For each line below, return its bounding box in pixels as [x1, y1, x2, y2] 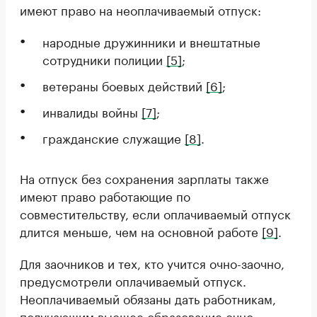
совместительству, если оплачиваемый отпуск [20, 204, 291, 222]
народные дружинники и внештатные [42, 32, 260, 50]
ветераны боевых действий [42, 76, 206, 94]
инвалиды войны [42, 102, 142, 120]
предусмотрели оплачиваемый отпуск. [20, 271, 246, 289]
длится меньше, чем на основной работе [20, 221, 262, 240]
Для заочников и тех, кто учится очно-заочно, [20, 253, 284, 272]
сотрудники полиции [42, 50, 166, 68]
